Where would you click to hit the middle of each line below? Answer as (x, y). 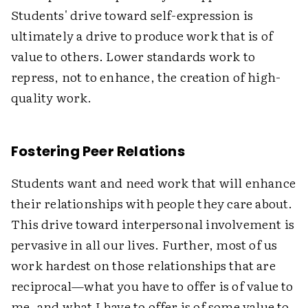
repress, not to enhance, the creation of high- (146, 77)
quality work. (52, 98)
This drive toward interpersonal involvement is (153, 224)
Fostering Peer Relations (98, 152)
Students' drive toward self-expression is (132, 15)
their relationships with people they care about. (152, 203)
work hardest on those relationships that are (143, 265)
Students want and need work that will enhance (154, 183)
